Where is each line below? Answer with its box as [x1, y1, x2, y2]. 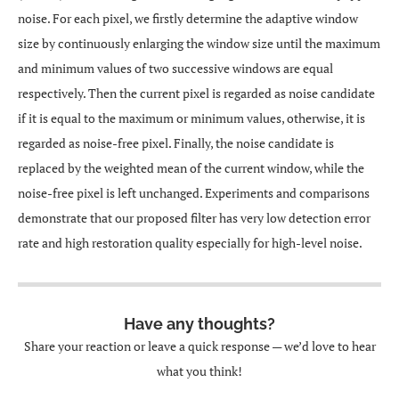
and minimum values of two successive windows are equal [18, 60, 333, 77]
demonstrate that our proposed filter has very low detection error [18, 209, 370, 226]
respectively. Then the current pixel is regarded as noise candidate [18, 85, 375, 102]
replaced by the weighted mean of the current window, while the [18, 159, 364, 176]
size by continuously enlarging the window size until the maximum [18, 35, 380, 52]
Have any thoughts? [124, 314, 275, 333]
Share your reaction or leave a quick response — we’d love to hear [23, 338, 376, 354]
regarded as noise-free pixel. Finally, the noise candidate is [18, 134, 334, 151]
